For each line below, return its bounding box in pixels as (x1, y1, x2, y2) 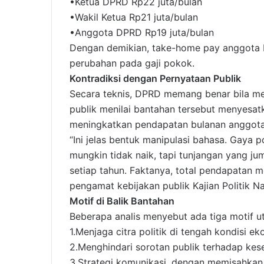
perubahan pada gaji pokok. (70, 57, 194, 70)
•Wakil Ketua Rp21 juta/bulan (70, 11, 198, 24)
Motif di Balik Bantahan (70, 195, 174, 207)
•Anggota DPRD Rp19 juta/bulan (70, 27, 214, 39)
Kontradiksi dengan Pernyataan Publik (70, 72, 241, 85)
